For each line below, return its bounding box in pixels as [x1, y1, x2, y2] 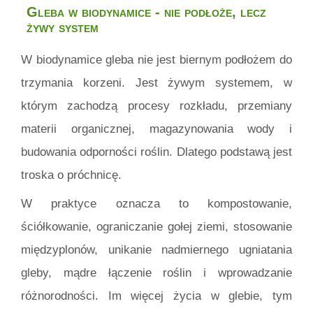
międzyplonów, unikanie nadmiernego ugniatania [21, 242, 292, 256]
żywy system [27, 20, 99, 36]
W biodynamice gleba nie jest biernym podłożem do [21, 52, 292, 66]
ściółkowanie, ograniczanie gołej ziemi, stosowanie [21, 219, 292, 233]
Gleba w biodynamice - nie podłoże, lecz [27, 4, 266, 20]
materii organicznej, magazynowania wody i [21, 122, 292, 136]
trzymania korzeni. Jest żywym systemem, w [21, 75, 292, 89]
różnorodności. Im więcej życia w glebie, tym [21, 289, 292, 303]
